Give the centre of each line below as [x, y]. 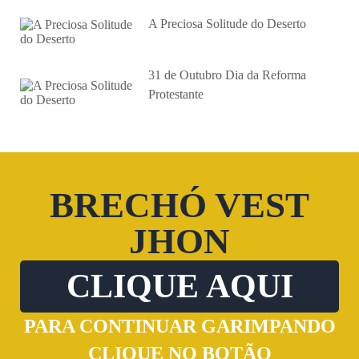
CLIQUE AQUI [179, 286]
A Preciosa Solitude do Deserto [227, 23]
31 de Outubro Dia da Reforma [227, 75]
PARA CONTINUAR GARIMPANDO [179, 326]
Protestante [176, 94]
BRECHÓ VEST [179, 205]
